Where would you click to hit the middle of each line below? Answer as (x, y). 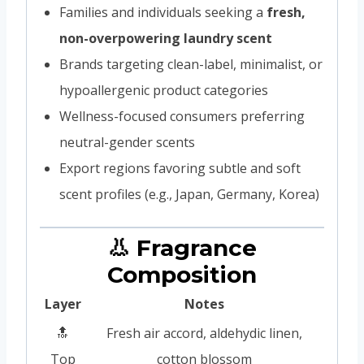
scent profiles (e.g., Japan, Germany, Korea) (189, 194)
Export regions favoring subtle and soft (180, 168)
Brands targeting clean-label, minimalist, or (191, 64)
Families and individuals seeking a (163, 12)
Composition (182, 274)
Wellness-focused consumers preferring (182, 116)
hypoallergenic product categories (164, 90)
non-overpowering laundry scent (166, 38)
